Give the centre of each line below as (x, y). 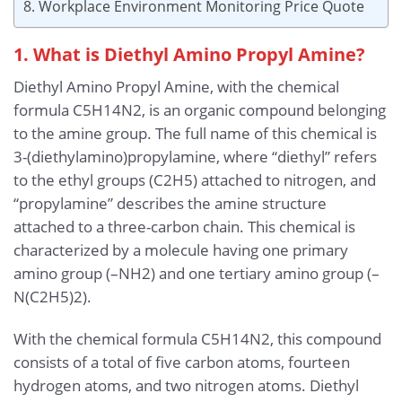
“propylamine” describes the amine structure (170, 203)
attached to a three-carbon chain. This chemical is (184, 226)
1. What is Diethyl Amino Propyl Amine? (189, 54)
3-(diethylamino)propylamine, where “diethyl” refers (195, 156)
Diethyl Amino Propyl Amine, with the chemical (176, 86)
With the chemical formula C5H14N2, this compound (197, 339)
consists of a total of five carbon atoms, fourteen (182, 363)
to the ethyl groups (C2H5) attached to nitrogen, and (195, 179)
